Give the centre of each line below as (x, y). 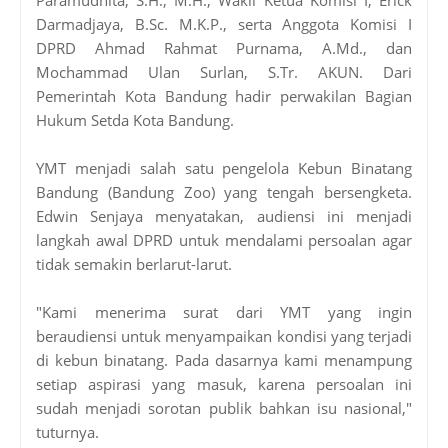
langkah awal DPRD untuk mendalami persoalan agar (224, 239)
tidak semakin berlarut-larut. (134, 263)
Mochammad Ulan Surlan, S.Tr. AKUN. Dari (224, 71)
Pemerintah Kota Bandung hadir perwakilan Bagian (224, 95)
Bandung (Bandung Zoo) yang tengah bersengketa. (224, 191)
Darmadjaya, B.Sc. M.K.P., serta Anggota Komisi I (224, 23)
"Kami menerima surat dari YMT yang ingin (224, 311)
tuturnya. (67, 431)
